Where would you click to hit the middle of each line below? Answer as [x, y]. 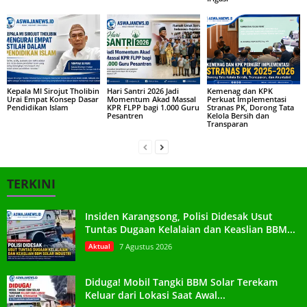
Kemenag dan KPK [240, 90]
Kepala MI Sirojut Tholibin [53, 90]
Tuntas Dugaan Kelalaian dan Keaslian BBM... [190, 229]
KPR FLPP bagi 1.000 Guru [153, 107]
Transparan [227, 123]
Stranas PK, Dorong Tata [250, 107]
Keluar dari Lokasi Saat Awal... [155, 295]
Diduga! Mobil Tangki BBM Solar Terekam [181, 282]
